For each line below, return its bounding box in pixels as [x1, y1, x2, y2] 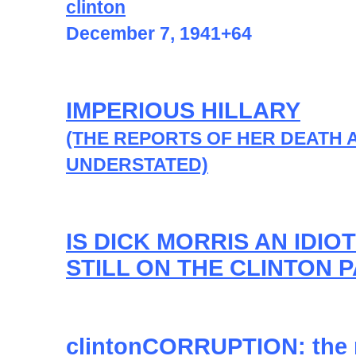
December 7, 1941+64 [66, 23, 252, 44]
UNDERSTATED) [66, 154, 208, 175]
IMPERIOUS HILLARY [66, 98, 300, 123]
